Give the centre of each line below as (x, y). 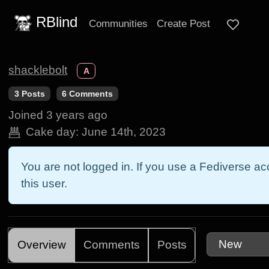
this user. (44, 184)
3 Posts (29, 93)
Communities (119, 23)
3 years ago (77, 115)
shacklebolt (38, 70)
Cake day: (53, 132)
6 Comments (88, 93)
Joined (26, 115)
